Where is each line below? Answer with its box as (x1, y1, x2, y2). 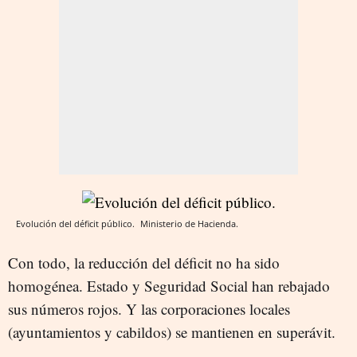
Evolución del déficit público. (16, 218, 137, 230)
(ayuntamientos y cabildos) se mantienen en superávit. (8, 322, 335, 343)
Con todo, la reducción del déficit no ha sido (8, 253, 280, 273)
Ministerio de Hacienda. (140, 218, 238, 230)
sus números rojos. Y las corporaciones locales (8, 299, 290, 320)
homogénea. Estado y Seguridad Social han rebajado (8, 276, 330, 296)
